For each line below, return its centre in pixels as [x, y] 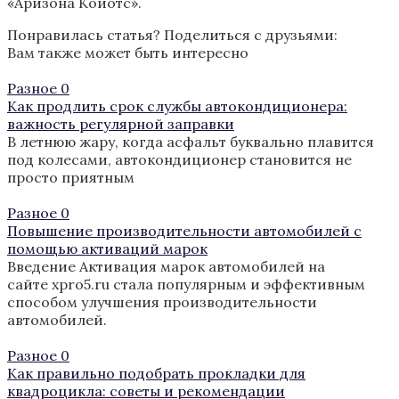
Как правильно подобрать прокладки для [156, 373]
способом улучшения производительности [162, 301]
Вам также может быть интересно [128, 52]
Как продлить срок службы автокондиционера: [177, 106]
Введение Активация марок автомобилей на [166, 266]
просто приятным [71, 177]
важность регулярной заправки [121, 123]
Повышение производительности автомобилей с [184, 230]
